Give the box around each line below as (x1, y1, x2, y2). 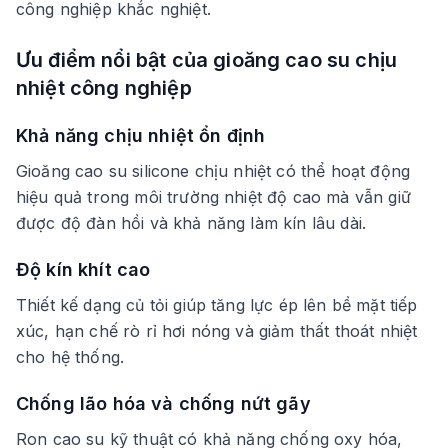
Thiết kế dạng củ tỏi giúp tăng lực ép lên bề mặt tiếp (16, 294, 418, 315)
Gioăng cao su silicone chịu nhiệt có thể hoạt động (16, 160, 411, 181)
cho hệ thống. (16, 346, 125, 367)
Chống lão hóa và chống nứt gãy (16, 392, 311, 414)
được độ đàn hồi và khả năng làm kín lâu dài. (16, 212, 367, 233)
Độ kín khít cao (16, 258, 151, 280)
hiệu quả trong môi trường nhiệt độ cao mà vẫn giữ (16, 186, 411, 207)
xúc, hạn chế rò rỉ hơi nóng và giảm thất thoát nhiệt (16, 320, 418, 341)
